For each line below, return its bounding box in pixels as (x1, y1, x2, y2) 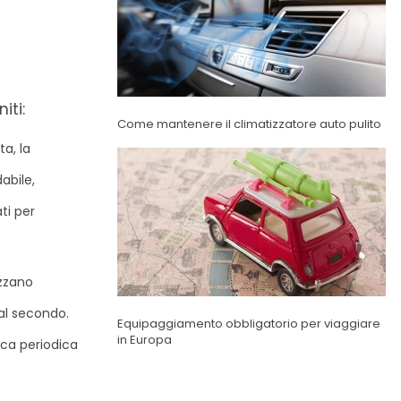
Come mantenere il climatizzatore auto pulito (116, 115, 381, 133)
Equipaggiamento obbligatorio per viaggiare (116, 315, 380, 333)
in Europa (116, 331, 172, 349)
